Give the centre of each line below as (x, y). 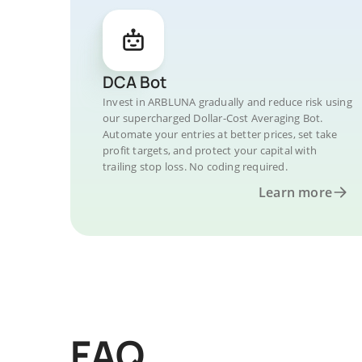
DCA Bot (135, 82)
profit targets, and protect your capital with (210, 150)
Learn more (295, 192)
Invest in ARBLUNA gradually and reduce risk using (227, 102)
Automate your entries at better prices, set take (220, 134)
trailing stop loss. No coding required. (195, 166)
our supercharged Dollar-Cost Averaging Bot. (213, 118)
